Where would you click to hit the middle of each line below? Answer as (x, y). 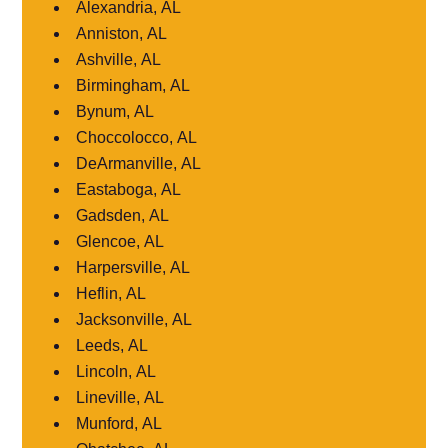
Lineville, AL (120, 397)
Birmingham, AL (133, 85)
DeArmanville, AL (139, 163)
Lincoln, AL (116, 371)
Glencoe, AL (120, 241)
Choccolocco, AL (137, 137)
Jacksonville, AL (134, 319)
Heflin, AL (111, 293)
